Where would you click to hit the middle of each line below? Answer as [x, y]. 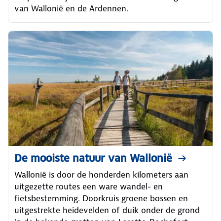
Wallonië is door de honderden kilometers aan [101, 175]
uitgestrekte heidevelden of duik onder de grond [107, 210]
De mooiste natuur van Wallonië [93, 158]
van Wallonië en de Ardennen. [71, 8]
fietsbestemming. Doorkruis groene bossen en [101, 198]
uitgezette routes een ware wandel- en [89, 186]
